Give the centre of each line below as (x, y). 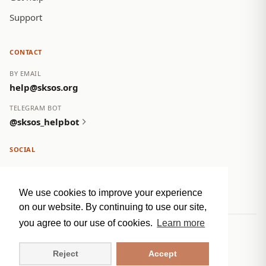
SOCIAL (23, 149)
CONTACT (26, 52)
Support (26, 17)
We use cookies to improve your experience (111, 193)
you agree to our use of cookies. (87, 223)
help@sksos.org (44, 87)
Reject (65, 254)
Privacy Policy (36, 246)
